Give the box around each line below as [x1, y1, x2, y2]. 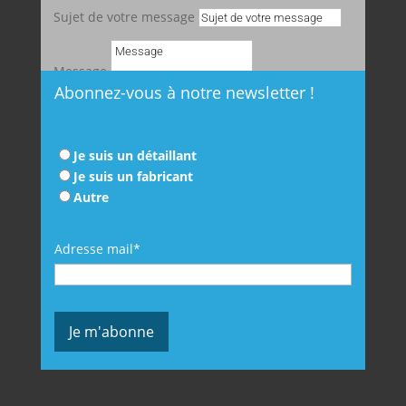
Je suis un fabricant [72, 168, 193, 186]
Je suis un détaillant [72, 147, 197, 165]
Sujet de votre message [53, 8, 196, 26]
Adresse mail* [53, 240, 140, 258]
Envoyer [68, 111, 121, 132]
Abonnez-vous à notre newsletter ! [53, 82, 314, 104]
